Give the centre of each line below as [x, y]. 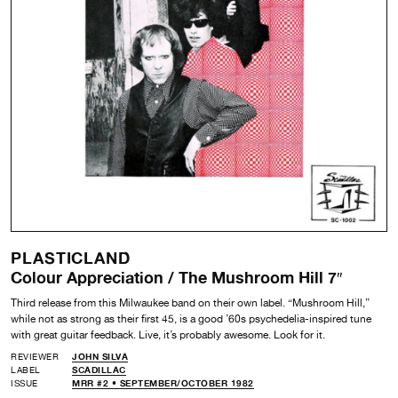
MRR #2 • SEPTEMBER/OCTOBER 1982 [163, 382]
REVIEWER [35, 356]
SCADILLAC [99, 369]
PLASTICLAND [71, 257]
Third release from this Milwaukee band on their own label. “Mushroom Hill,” [190, 302]
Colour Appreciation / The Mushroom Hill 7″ [176, 277]
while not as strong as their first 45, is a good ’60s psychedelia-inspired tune [191, 318]
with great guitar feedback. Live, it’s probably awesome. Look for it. [168, 334]
